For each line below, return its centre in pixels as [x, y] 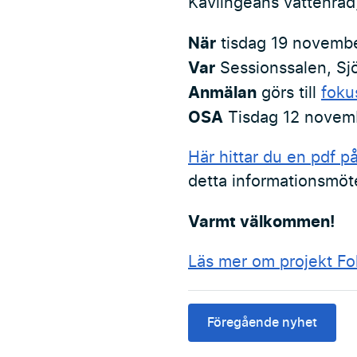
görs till [289, 93]
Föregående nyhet [262, 323]
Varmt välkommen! [261, 222]
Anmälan [222, 92]
